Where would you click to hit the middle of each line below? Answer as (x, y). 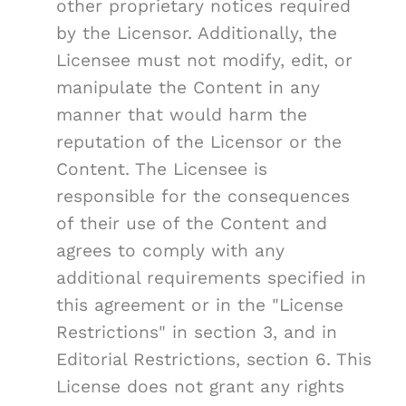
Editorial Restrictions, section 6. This (214, 360)
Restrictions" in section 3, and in (197, 333)
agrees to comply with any (170, 251)
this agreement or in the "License (200, 305)
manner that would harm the (182, 115)
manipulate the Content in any (188, 88)
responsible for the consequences (203, 197)
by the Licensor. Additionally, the (197, 34)
